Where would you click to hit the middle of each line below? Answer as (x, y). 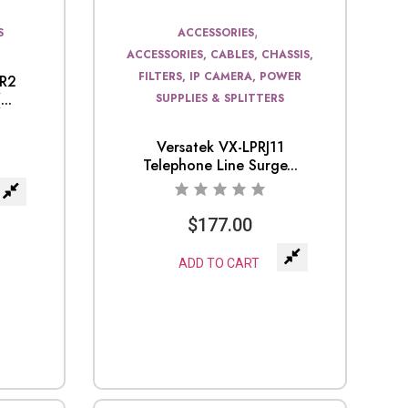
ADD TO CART (219, 263)
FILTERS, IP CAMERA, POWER (220, 76)
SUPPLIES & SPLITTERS (220, 98)
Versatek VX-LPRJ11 (220, 147)
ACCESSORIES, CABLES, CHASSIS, (220, 54)
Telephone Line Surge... (220, 165)
